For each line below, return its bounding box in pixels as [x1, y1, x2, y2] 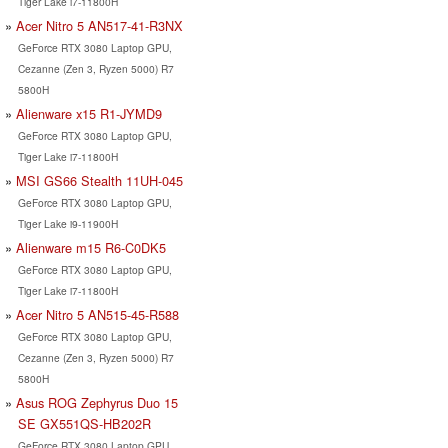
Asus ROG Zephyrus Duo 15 [16, 392, 178, 412]
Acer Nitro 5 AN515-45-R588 [16, 304, 179, 324]
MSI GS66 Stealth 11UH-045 [16, 170, 183, 190]
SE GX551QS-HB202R [17, 413, 151, 433]
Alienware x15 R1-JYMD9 [16, 103, 162, 123]
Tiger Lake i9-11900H [17, 215, 118, 231]
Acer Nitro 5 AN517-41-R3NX [16, 15, 183, 35]
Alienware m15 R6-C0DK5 [16, 237, 166, 257]
